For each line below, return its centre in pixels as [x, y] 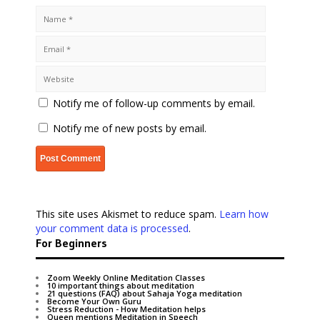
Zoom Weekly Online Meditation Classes [126, 277]
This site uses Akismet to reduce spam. [127, 214]
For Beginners [71, 242]
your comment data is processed [112, 228]
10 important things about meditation [121, 285]
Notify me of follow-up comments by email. [154, 103]
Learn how [244, 214]
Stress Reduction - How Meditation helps [126, 309]
